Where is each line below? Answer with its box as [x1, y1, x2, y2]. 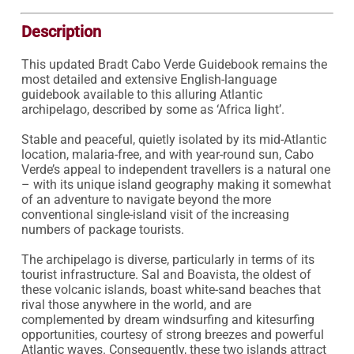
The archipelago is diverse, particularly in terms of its [21, 252, 314, 267]
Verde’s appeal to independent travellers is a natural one [21, 162, 330, 177]
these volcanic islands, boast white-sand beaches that [21, 282, 321, 297]
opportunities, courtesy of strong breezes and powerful [21, 327, 324, 342]
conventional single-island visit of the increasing [21, 207, 289, 222]
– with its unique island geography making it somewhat [21, 177, 331, 192]
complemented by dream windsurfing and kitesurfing [21, 312, 314, 327]
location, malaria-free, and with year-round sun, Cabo [21, 147, 314, 162]
